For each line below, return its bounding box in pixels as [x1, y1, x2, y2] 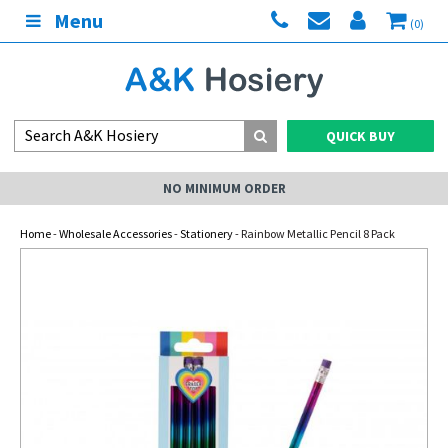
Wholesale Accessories [59, 226, 172, 241]
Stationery [180, 226, 233, 241]
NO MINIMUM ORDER [162, 180, 286, 197]
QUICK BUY [326, 127, 395, 145]
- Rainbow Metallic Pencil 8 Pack [233, 226, 395, 241]
